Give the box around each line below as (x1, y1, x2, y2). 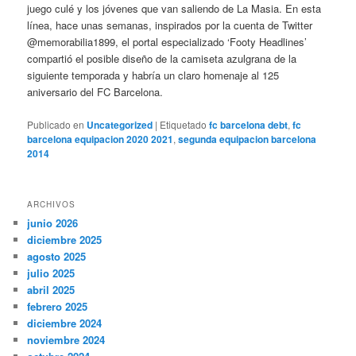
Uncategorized (87, 117, 153, 132)
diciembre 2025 (27, 231, 103, 247)
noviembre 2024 (27, 331, 106, 347)
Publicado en (27, 117, 85, 131)
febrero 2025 (27, 298, 88, 314)
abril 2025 (27, 281, 75, 297)
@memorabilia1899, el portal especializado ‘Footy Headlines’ (27, 34, 308, 50)
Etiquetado (160, 117, 207, 131)
